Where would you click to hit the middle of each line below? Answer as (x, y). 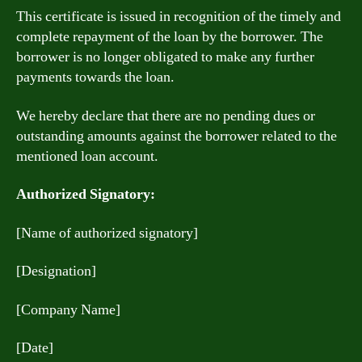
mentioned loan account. (87, 156)
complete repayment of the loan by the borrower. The (170, 37)
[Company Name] (68, 309)
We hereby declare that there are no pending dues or (166, 116)
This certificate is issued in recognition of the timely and (179, 17)
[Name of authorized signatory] (107, 233)
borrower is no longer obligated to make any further (165, 57)
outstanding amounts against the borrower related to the (177, 136)
